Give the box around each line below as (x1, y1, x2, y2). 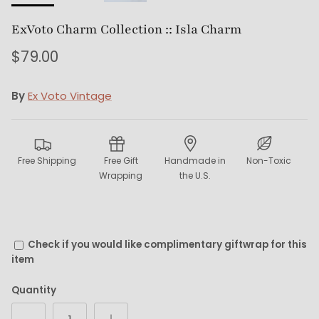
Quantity (11, 283, 56, 298)
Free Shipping (17, 155, 76, 167)
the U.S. (179, 169, 211, 182)
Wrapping (99, 169, 143, 182)
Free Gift (103, 155, 138, 167)
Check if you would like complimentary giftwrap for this (28, 238, 307, 252)
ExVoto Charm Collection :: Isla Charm (11, 21, 242, 38)
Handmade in (164, 155, 226, 167)
